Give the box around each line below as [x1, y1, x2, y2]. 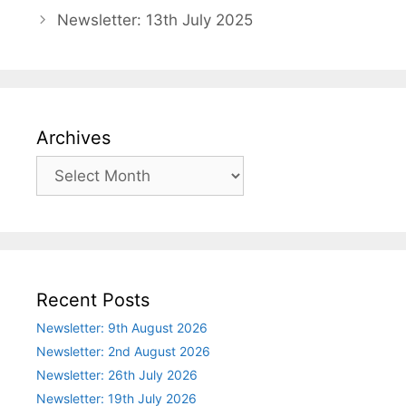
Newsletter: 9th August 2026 [36, 319, 208, 335]
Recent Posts [36, 288, 150, 311]
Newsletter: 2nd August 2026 [36, 343, 210, 359]
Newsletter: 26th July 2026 [36, 366, 198, 382]
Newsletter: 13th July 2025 [57, 10, 254, 29]
